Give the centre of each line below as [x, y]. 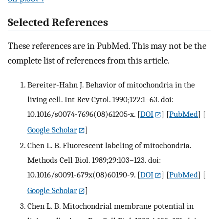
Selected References [58, 22]
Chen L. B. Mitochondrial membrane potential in [110, 206]
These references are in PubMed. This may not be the [107, 46]
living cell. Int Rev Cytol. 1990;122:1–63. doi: [100, 99]
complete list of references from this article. [89, 61]
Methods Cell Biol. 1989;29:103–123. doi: [94, 160]
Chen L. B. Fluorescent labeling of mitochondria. [109, 145]
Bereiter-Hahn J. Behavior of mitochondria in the [111, 85]
